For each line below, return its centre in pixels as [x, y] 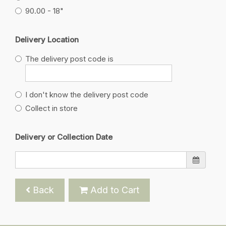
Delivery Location [47, 39]
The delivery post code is [69, 59]
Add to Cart [114, 190]
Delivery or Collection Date [64, 137]
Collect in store [51, 108]
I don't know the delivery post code [87, 95]
